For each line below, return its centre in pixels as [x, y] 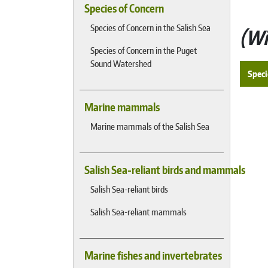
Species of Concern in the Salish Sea [150, 28]
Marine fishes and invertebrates [153, 255]
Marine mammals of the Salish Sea [150, 126]
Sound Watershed [121, 63]
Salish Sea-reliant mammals [138, 212]
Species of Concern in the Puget [144, 50]
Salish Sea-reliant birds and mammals [165, 170]
